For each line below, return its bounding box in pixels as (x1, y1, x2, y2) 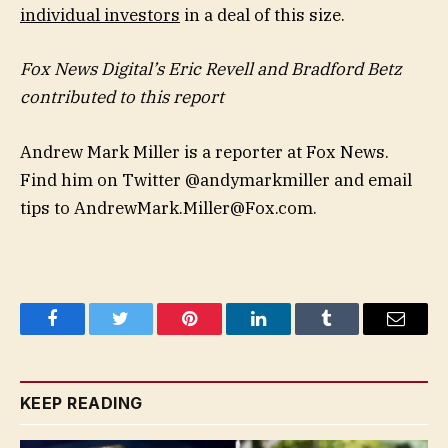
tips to (20, 196, 74, 219)
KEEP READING (20, 392, 143, 413)
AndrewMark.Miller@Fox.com (74, 196, 313, 219)
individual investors (20, 4, 180, 27)
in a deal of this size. (180, 4, 345, 27)
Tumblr (325, 324, 379, 343)
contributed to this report (20, 86, 224, 109)
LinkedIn (256, 324, 323, 343)
